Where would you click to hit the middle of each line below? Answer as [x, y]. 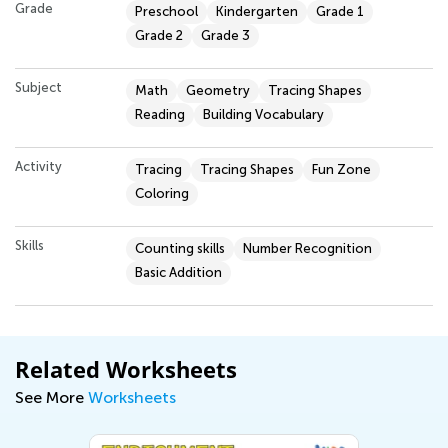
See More [51, 397]
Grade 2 [159, 35]
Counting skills [180, 248]
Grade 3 [225, 35]
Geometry [218, 90]
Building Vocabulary [263, 114]
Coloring [162, 193]
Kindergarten [257, 11]
